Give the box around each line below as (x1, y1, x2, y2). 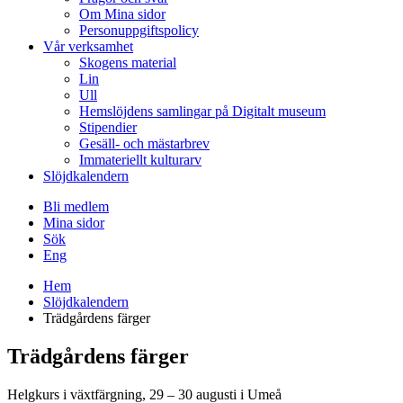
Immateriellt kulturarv (79, 152, 201, 167)
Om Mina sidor (79, 6, 166, 22)
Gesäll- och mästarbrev (79, 136, 210, 151)
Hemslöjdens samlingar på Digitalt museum (79, 103, 326, 119)
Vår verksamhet (43, 39, 133, 54)
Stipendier (79, 120, 137, 135)
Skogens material (79, 55, 176, 70)
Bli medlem (43, 199, 109, 214)
